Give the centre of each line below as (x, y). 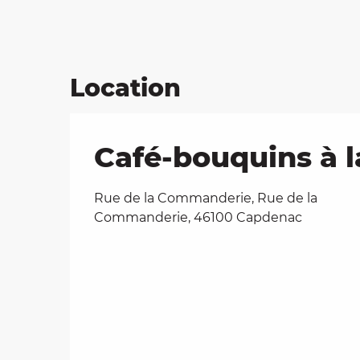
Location (125, 88)
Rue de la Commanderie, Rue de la (206, 198)
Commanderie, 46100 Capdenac (198, 217)
